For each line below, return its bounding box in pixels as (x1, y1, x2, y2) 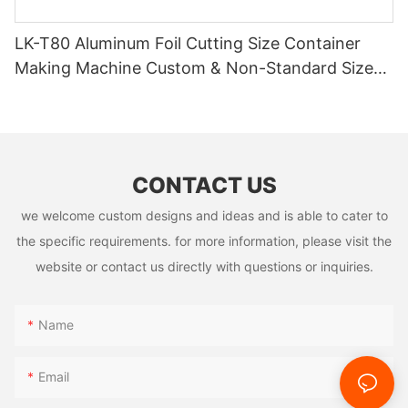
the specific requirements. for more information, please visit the (16, 232, 392, 249)
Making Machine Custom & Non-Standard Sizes (15, 57, 382, 77)
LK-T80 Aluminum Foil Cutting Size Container (15, 33, 362, 53)
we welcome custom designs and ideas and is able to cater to (20, 207, 388, 223)
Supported (15, 82, 97, 102)
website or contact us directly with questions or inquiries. (35, 258, 373, 274)
